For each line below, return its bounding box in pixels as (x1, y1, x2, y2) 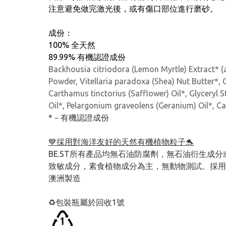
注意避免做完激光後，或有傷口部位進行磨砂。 (48, 4, 218, 13)
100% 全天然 (48, 40, 95, 49)
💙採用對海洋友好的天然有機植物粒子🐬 (48, 137, 194, 146)
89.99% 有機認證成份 (48, 52, 126, 62)
